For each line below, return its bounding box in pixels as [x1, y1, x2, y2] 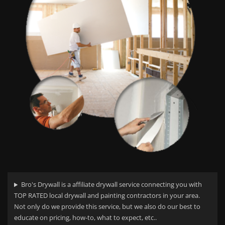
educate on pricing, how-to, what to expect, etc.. [14, 213, 157, 222]
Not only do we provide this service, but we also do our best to [14, 202, 200, 211]
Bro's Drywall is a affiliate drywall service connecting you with [21, 180, 202, 189]
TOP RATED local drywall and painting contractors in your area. [14, 191, 200, 200]
